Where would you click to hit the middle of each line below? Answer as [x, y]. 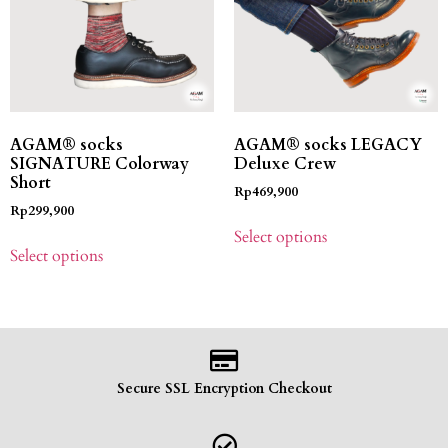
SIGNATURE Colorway [99, 164]
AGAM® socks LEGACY [328, 145]
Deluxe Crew [285, 164]
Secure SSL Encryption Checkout [224, 388]
